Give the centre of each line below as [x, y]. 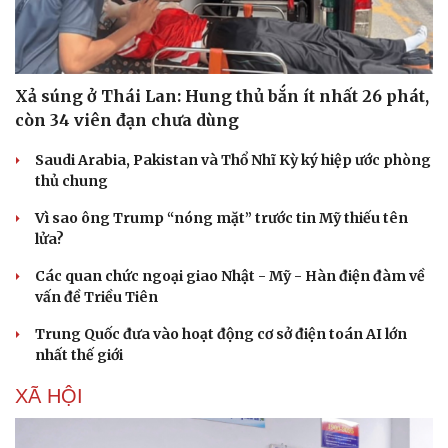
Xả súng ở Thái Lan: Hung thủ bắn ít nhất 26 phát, [222, 96]
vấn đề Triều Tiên [96, 297]
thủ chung [71, 181]
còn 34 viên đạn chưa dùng [127, 120]
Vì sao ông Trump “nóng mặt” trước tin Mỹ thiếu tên [221, 218]
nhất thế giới [79, 355]
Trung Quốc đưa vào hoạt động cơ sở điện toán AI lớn [221, 334]
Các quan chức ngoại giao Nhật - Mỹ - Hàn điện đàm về [230, 276]
